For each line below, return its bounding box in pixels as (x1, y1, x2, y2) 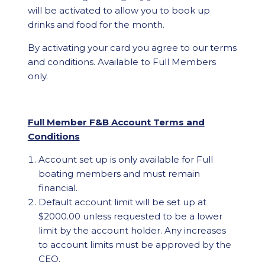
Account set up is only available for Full (38, 154, 214, 165)
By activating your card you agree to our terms (27, 42, 237, 53)
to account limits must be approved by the (38, 239, 232, 250)
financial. (38, 182, 78, 193)
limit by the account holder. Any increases (38, 225, 227, 236)
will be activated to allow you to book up (27, 5, 210, 16)
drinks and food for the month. (27, 19, 164, 30)
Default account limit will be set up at (38, 196, 207, 208)
